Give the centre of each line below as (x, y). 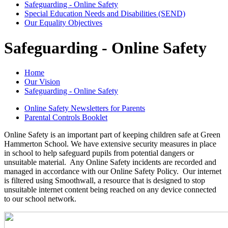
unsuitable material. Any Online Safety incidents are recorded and (110, 162)
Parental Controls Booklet (66, 118)
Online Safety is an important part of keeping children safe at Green (112, 135)
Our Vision (42, 82)
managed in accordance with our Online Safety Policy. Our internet (113, 172)
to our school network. (42, 199)
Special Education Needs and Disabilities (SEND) (105, 14)
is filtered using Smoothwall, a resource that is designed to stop (105, 181)
